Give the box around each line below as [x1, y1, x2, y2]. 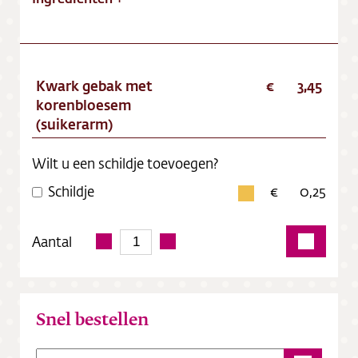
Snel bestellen [36, 312, 149, 328]
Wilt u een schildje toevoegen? [32, 154, 218, 173]
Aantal [32, 232, 72, 250]
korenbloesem [36, 96, 131, 114]
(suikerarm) [36, 115, 113, 133]
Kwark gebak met [36, 77, 153, 95]
